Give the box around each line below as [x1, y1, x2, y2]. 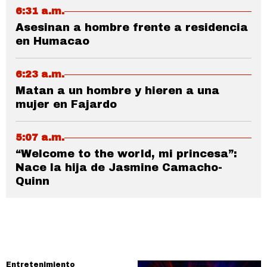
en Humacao [15, 35, 89, 48]
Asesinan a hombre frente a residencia [15, 21, 248, 34]
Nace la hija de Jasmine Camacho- [15, 162, 222, 174]
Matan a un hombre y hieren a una [15, 85, 219, 97]
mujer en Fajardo [15, 98, 117, 111]
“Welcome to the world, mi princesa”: [15, 148, 237, 160]
